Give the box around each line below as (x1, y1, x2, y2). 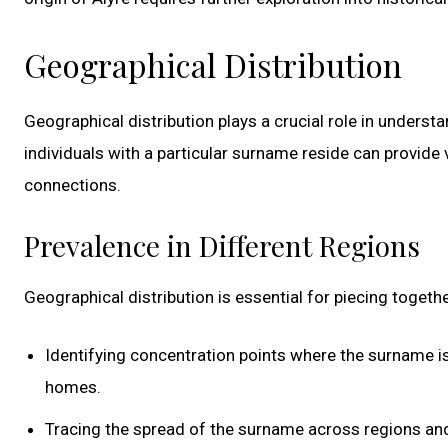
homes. (45, 376, 101, 397)
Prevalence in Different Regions (24, 226, 420, 264)
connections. (24, 174, 121, 195)
